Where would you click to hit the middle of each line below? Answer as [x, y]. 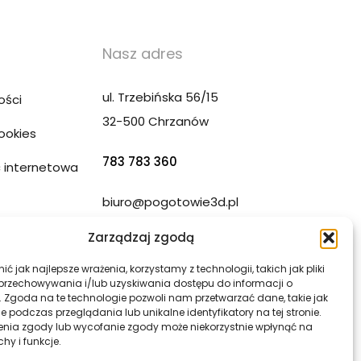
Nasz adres [143, 54]
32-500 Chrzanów [156, 122]
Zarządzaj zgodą [141, 237]
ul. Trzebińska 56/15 [160, 98]
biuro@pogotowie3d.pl [170, 202]
